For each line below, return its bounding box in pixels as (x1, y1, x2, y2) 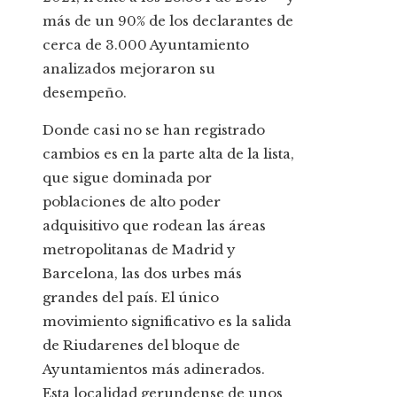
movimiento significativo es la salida (43, 313, 292, 331)
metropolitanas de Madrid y (43, 241, 236, 259)
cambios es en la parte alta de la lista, (43, 145, 294, 163)
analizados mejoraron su (43, 60, 215, 78)
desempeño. (43, 84, 127, 102)
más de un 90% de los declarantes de (43, 12, 293, 30)
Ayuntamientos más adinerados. (43, 361, 265, 378)
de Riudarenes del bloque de (43, 337, 240, 354)
